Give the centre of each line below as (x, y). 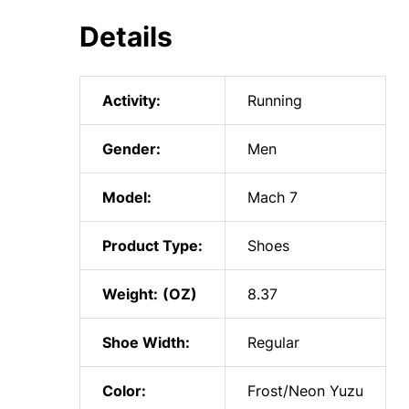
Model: (127, 197)
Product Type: (152, 246)
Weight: (130, 294)
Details (126, 37)
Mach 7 (273, 197)
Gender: (131, 149)
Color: (124, 391)
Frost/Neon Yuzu (305, 391)
